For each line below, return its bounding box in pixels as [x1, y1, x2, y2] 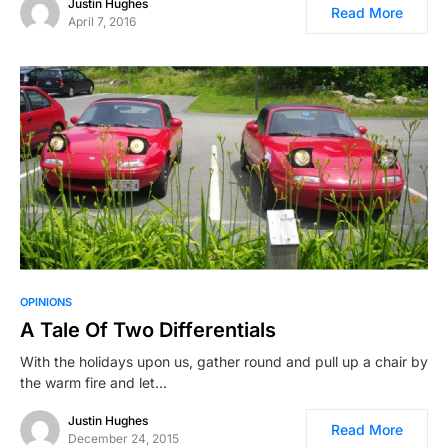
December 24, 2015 [68, 430, 179, 446]
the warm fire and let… [20, 373, 167, 391]
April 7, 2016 [68, 14, 136, 30]
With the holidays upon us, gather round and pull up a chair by [20, 352, 428, 370]
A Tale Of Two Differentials [20, 317, 276, 342]
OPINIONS [20, 294, 72, 309]
